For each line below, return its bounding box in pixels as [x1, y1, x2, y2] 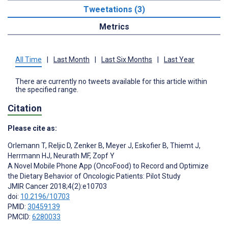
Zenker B [72, 141, 103, 150]
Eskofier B [133, 141, 167, 150]
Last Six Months [101, 55, 152, 64]
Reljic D [47, 141, 71, 150]
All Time [15, 55, 42, 64]
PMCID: [8, 213, 32, 221]
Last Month [53, 55, 90, 64]
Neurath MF [52, 152, 90, 160]
